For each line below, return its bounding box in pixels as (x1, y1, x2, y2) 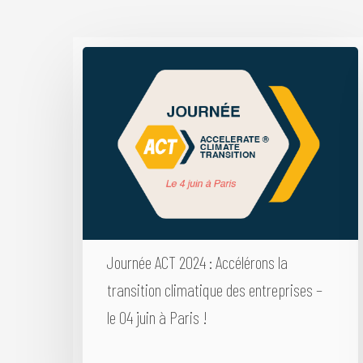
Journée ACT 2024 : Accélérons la (106, 250, 288, 272)
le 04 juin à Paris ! (106, 305, 207, 327)
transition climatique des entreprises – (106, 278, 322, 300)
